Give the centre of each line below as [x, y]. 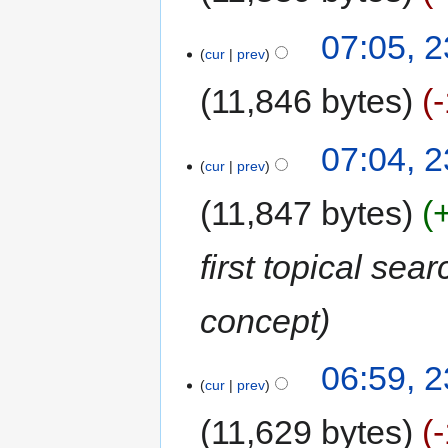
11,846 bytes [307, 101]
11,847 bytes [307, 212]
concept [260, 320]
